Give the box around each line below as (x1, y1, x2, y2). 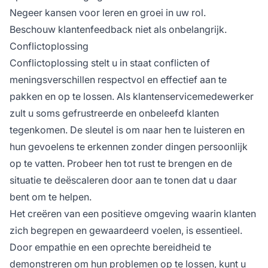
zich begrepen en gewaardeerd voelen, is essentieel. (10, 224, 242, 237)
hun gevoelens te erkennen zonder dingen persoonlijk (10, 141, 248, 153)
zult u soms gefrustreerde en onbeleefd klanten (10, 107, 219, 120)
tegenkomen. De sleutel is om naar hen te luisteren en (10, 124, 245, 136)
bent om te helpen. (10, 191, 92, 203)
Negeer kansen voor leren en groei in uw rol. (10, 7, 206, 19)
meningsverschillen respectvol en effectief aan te (10, 74, 227, 86)
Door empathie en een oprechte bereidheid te (10, 241, 211, 254)
